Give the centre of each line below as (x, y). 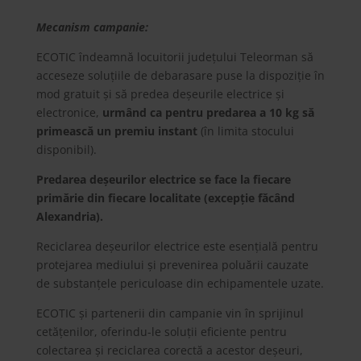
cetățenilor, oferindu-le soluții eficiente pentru (161, 332)
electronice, (69, 112)
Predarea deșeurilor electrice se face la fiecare (163, 179)
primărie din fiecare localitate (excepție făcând (165, 198)
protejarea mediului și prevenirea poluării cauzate (172, 265)
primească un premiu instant (116, 131)
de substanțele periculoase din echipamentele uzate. (180, 283)
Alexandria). (71, 216)
